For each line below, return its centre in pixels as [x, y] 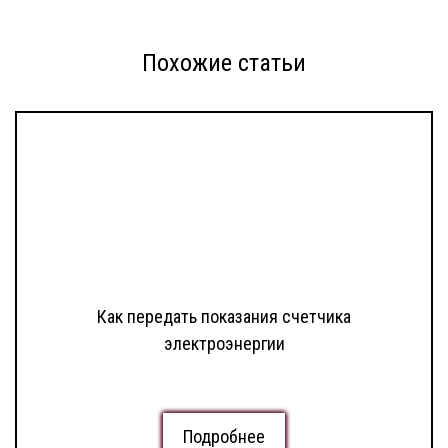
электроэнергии [224, 344]
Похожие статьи [224, 63]
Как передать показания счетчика [224, 317]
